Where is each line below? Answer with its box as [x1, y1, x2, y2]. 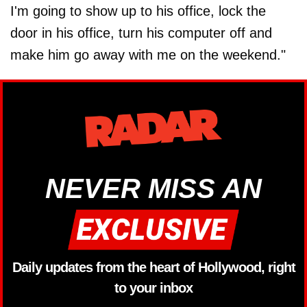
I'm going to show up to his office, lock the [10, 3, 266, 19]
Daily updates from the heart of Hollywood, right [12, 260, 295, 275]
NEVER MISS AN [45, 173, 262, 204]
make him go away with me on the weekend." [10, 47, 286, 62]
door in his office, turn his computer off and [10, 25, 272, 40]
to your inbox [114, 280, 193, 296]
